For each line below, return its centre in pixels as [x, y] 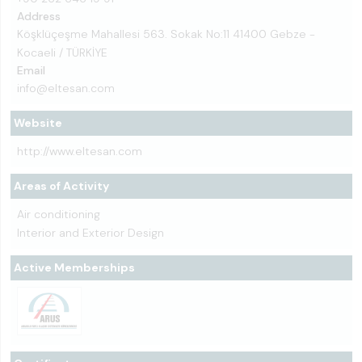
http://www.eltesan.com [80, 151]
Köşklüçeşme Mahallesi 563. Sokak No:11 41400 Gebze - [166, 34]
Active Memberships [74, 267]
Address [39, 16]
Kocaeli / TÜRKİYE [62, 52]
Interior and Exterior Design [90, 232]
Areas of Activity [61, 185]
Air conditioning [59, 214]
